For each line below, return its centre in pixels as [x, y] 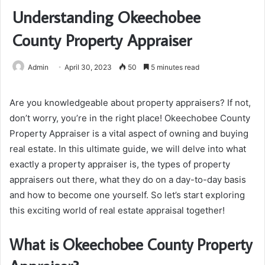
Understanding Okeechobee [106, 17]
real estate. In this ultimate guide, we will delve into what [128, 148]
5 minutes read [174, 67]
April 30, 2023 [88, 67]
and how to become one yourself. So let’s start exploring [127, 195]
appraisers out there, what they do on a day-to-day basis [128, 179]
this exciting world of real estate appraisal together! [117, 210]
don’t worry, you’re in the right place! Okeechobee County [130, 118]
